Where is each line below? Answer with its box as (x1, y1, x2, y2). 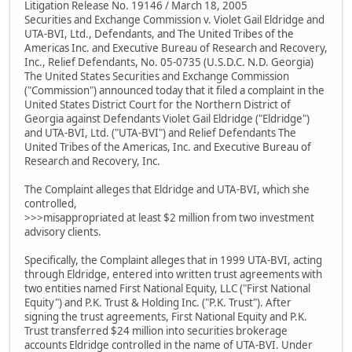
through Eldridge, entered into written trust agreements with (24, 267, 322, 282)
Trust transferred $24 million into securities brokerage (24, 324, 288, 339)
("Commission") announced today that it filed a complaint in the (24, 83, 324, 98)
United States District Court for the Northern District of (24, 97, 291, 112)
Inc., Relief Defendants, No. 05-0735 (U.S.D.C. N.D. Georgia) (24, 55, 313, 70)
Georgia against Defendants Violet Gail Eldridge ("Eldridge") (24, 112, 310, 126)
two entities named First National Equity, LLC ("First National (24, 281, 310, 296)
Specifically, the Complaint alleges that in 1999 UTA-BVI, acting (24, 253, 322, 268)
